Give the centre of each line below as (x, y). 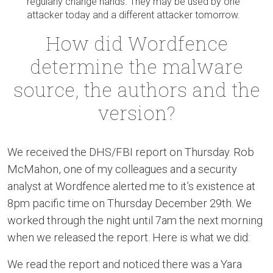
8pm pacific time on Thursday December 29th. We (129, 203)
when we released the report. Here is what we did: (129, 237)
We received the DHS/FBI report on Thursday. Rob (131, 152)
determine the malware (136, 66)
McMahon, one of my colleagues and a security (122, 169)
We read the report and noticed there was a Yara (125, 264)
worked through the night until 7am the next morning (135, 220)
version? (136, 112)
